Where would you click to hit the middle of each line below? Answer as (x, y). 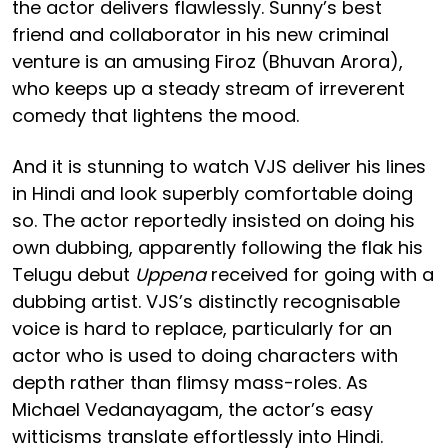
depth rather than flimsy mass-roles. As (190, 382)
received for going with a (320, 274)
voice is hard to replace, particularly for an (202, 328)
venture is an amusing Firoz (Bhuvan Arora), (207, 61)
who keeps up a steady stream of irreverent (208, 88)
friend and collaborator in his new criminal (200, 34)
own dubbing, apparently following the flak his (217, 247)
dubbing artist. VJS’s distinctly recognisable (206, 301)
